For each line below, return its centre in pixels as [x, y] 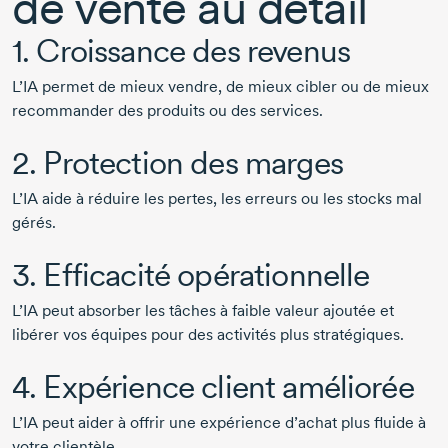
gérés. [36, 223]
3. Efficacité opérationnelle [191, 275]
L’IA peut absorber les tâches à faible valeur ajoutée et [203, 311]
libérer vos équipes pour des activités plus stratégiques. [210, 335]
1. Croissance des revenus [181, 51]
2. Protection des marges [177, 163]
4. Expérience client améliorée [213, 387]
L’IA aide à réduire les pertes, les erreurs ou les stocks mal [217, 199]
